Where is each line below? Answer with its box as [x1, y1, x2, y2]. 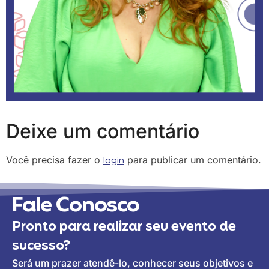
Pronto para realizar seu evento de [12, 217, 236, 238]
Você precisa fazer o [6, 154, 103, 166]
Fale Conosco [12, 190, 139, 223]
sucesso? [12, 236, 70, 257]
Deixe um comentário [6, 119, 199, 144]
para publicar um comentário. [124, 154, 261, 166]
